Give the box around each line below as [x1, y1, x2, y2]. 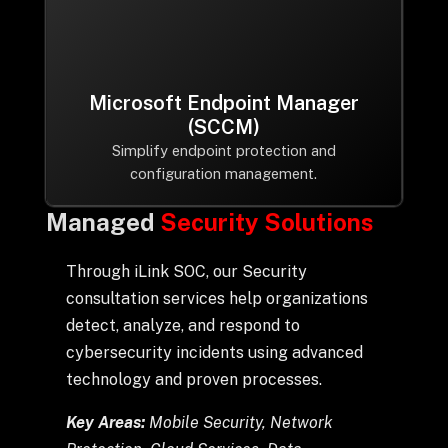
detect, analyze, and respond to [65, 316, 300, 335]
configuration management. [130, 165, 318, 182]
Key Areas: [65, 413, 149, 432]
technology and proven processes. [65, 370, 322, 389]
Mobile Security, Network [148, 413, 333, 432]
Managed [45, 208, 160, 236]
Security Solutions [159, 208, 374, 236]
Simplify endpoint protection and [111, 142, 336, 159]
